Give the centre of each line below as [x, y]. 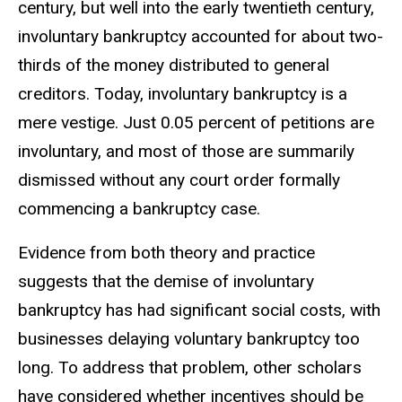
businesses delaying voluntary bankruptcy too [189, 339]
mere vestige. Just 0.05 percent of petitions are [196, 123]
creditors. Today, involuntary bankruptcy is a [183, 94]
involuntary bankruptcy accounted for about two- [201, 37]
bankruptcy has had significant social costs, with [199, 310]
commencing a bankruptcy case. [139, 209]
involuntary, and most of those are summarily [186, 152]
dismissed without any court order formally [179, 180]
